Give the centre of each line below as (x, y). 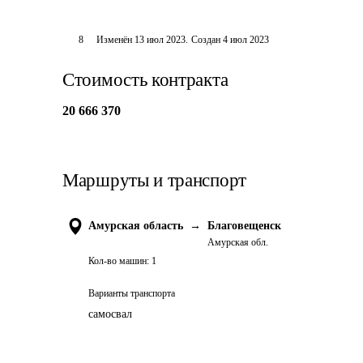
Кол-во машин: (119, 261)
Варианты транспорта (132, 293)
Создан (205, 40)
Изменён (115, 40)
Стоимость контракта (145, 80)
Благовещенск (244, 226)
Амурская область (136, 226)
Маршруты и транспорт (154, 180)
